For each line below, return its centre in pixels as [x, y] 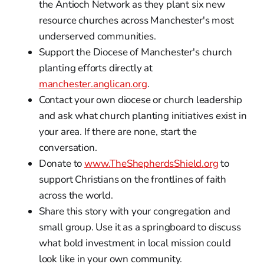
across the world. [76, 195]
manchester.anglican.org [93, 84]
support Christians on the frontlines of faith [133, 179]
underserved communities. [97, 36]
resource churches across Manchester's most [136, 20]
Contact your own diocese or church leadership [141, 100]
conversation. [68, 147]
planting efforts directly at [95, 68]
